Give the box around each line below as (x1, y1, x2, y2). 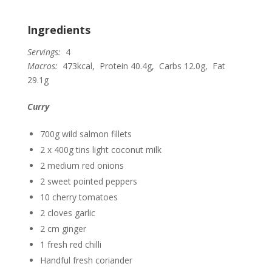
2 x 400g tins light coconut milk (40, 144, 162, 156)
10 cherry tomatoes (40, 191, 118, 203)
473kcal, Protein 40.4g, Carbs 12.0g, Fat (57, 60, 225, 72)
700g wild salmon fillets (40, 128, 132, 140)
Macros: (27, 60, 58, 72)
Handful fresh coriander (40, 254, 133, 267)
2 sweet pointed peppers (40, 175, 138, 188)
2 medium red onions (40, 160, 124, 172)
